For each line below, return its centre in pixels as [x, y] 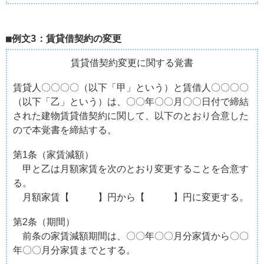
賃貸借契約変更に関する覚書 [132, 62]
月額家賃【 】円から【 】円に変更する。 [131, 197]
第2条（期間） [44, 222]
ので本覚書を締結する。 [65, 130]
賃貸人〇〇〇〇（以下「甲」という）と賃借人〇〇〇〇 [131, 87]
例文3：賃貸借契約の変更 [67, 38]
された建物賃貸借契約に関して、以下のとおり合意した [131, 115]
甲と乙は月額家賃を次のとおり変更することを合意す [131, 169]
